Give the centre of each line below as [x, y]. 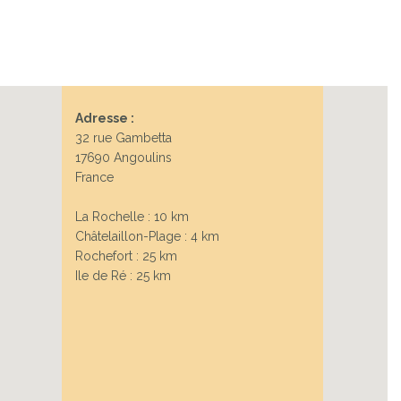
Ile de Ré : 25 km [123, 276]
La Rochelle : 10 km [132, 217]
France [94, 178]
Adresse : [104, 119]
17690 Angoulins [123, 158]
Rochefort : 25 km [126, 256]
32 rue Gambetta [123, 138]
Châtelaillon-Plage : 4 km [147, 237]
